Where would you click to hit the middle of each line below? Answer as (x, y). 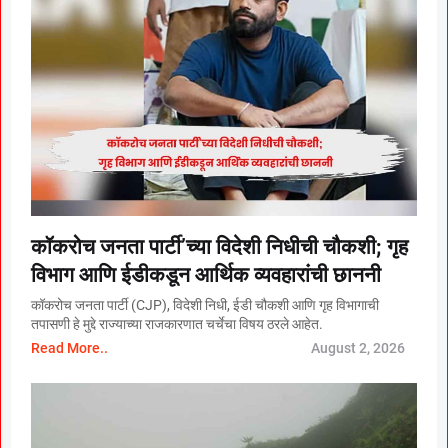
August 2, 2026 (358, 348)
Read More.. (69, 348)
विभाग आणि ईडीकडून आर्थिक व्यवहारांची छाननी (206, 275)
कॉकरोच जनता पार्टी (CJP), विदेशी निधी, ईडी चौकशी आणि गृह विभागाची (205, 305)
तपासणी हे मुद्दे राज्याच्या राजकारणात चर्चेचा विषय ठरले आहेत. (177, 324)
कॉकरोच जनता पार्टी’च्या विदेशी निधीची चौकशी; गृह (219, 247)
